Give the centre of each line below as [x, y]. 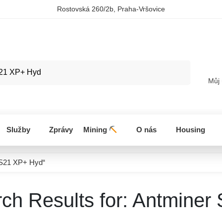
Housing [190, 130]
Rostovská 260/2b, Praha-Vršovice [111, 9]
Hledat [176, 66]
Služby [18, 130]
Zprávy [61, 130]
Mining [96, 130]
